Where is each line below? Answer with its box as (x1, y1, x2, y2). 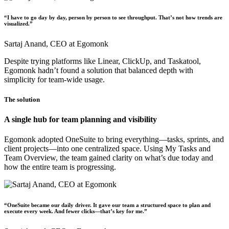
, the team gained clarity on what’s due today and (56, 153, 213, 163)
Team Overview (4, 153, 56, 163)
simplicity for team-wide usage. (4, 75, 105, 84)
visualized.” (4, 20, 33, 27)
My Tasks (165, 144, 197, 153)
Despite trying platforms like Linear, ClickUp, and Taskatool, (4, 56, 201, 65)
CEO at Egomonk (50, 39, 108, 48)
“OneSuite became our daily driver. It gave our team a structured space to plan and (4, 202, 211, 209)
